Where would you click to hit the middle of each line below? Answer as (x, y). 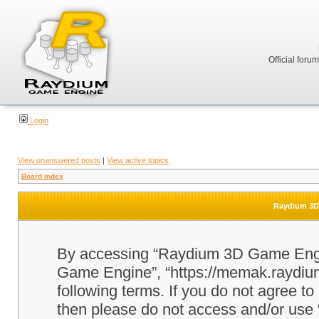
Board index (42, 176)
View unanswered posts (59, 160)
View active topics (138, 160)
